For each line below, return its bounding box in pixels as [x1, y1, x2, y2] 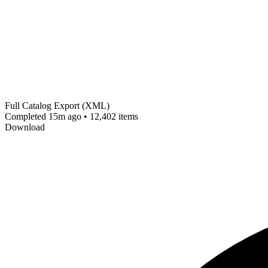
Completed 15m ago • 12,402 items [5, 111, 138, 122]
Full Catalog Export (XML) [5, 100, 109, 111]
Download [5, 122, 45, 133]
